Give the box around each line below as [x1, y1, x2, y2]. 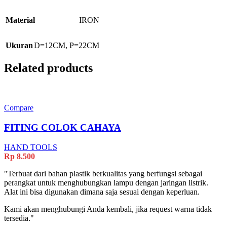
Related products [4, 61, 93, 75]
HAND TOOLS [4, 142, 57, 152]
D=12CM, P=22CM [34, 41, 99, 50]
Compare [4, 103, 33, 112]
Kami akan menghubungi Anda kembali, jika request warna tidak [4, 204, 212, 213]
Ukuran [6, 41, 33, 50]
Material [6, 16, 35, 25]
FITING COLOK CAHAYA [4, 122, 121, 133]
